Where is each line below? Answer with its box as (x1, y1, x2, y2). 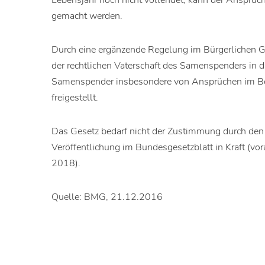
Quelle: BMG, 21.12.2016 (51, 190, 163, 204)
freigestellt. (51, 91, 99, 105)
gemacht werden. (51, 9, 123, 23)
